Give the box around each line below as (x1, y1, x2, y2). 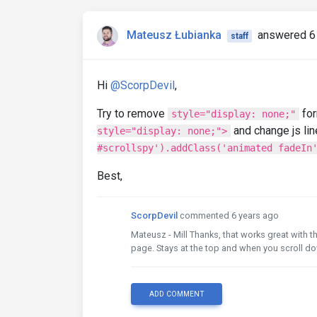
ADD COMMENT (149, 289, 204, 299)
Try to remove (97, 106, 168, 120)
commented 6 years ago (180, 209, 279, 221)
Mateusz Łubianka (127, 28, 221, 42)
